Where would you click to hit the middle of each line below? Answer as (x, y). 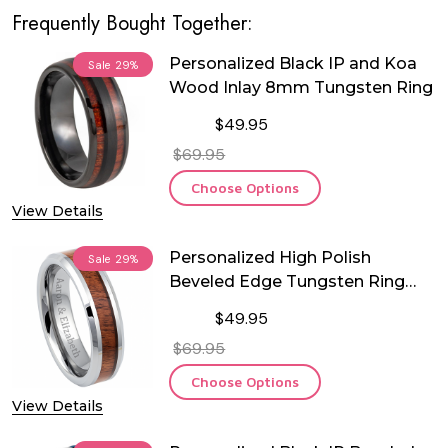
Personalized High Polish (270, 258)
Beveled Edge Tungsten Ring (287, 282)
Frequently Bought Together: (132, 24)
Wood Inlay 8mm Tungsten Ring (301, 88)
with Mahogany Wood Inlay (280, 306)
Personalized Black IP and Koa (293, 64)
